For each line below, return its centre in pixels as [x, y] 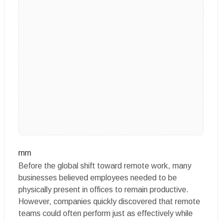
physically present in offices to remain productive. [104, 190]
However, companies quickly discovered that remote [109, 201]
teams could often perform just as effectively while [106, 213]
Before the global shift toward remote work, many [105, 166]
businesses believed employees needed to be [98, 178]
